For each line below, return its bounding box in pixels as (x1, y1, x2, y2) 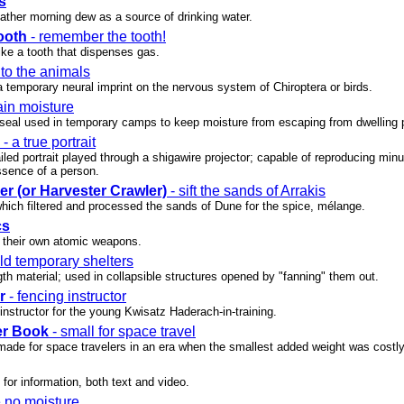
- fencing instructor (5, 289, 126, 305)
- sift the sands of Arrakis (167, 183, 326, 199)
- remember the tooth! (27, 29, 166, 45)
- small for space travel (49, 324, 196, 340)
